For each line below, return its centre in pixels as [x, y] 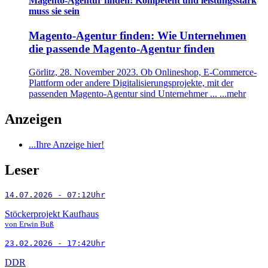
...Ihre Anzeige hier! [66, 144]
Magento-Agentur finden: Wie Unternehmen [138, 36]
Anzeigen [33, 119]
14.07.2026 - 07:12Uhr [55, 194]
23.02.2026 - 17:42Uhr [55, 243]
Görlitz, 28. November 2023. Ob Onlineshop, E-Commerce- [143, 72]
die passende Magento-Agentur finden [122, 49]
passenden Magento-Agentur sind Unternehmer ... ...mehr [137, 93]
